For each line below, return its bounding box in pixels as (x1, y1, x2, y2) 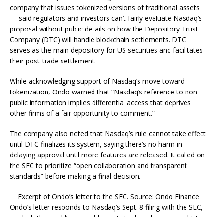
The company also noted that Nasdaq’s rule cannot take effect (10, 128, 206, 138)
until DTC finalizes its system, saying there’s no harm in (10, 139, 182, 149)
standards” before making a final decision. (10, 171, 140, 181)
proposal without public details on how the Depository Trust (10, 24, 198, 33)
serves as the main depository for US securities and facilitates (10, 45, 203, 55)
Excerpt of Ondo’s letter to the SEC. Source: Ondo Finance (18, 191, 199, 201)
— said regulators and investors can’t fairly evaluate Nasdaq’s (10, 13, 202, 23)
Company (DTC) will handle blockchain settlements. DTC (10, 34, 186, 44)
